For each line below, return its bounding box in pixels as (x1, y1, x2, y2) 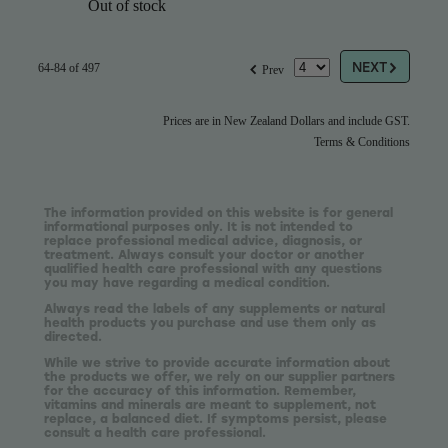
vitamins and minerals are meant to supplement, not (44, 395, 376, 412)
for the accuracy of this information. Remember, (44, 381, 356, 398)
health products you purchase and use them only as (44, 313, 376, 330)
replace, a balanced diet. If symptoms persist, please (44, 409, 387, 426)
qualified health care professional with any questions (44, 259, 382, 276)
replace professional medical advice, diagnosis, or (44, 231, 362, 248)
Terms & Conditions (314, 134, 410, 149)
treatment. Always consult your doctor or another (44, 245, 364, 262)
